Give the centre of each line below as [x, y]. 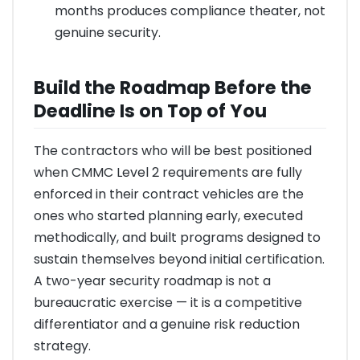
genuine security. [107, 33]
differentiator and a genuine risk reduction [167, 324]
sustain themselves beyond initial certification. [179, 259]
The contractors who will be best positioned [173, 150]
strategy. [62, 346]
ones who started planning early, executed [168, 215]
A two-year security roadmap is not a [152, 280]
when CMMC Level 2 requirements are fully [168, 172]
